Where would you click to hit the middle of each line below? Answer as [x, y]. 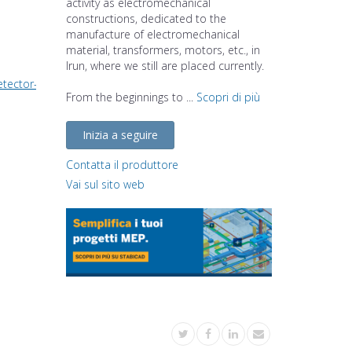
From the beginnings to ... [131, 97]
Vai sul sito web [105, 184]
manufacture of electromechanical [152, 34]
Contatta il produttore [122, 164]
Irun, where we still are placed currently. [165, 65]
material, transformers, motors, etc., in [163, 49]
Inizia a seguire [120, 134]
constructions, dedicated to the [146, 18]
